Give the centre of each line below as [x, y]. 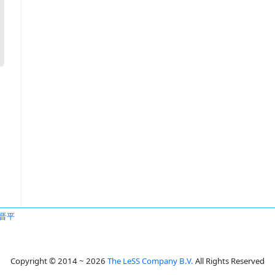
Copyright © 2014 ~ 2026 [59, 261]
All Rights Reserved [229, 261]
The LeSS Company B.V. [150, 261]
